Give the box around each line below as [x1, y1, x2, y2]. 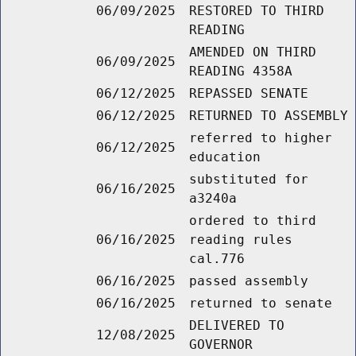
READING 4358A [189, 64, 292, 79]
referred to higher [189, 130, 332, 146]
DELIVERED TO [189, 318, 284, 334]
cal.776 [189, 251, 245, 267]
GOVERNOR [189, 337, 253, 353]
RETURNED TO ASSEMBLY [189, 108, 348, 124]
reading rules [189, 232, 292, 248]
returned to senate [189, 296, 332, 311]
